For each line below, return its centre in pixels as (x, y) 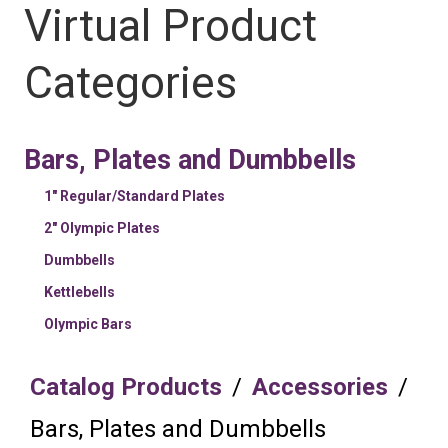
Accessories (320, 387)
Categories (130, 83)
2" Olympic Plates (102, 228)
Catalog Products (126, 387)
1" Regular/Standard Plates (134, 196)
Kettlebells (79, 292)
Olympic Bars (88, 324)
